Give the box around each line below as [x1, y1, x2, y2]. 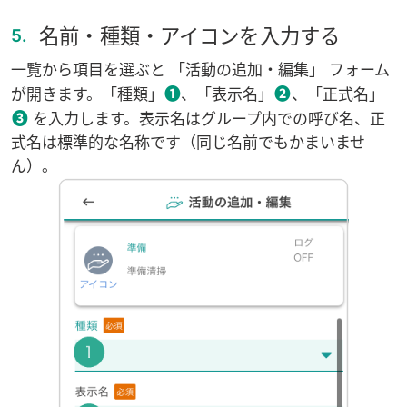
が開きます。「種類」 [11, 84, 164, 104]
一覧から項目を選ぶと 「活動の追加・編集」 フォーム [11, 60, 390, 79]
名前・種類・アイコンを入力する [34, 23, 340, 48]
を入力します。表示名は [28, 109, 202, 128]
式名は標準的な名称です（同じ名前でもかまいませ [11, 133, 365, 152]
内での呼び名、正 [262, 109, 386, 128]
